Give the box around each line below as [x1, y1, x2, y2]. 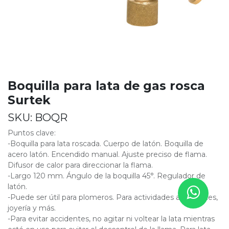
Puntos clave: [8, 128, 56, 138]
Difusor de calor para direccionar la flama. [8, 160, 153, 170]
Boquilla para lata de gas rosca [8, 78, 205, 93]
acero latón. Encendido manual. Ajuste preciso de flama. [8, 149, 207, 159]
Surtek [8, 92, 51, 107]
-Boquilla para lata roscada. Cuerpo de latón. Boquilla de [8, 139, 203, 148]
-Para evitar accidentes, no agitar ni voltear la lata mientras [8, 214, 215, 223]
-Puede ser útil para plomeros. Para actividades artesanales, [8, 192, 218, 202]
